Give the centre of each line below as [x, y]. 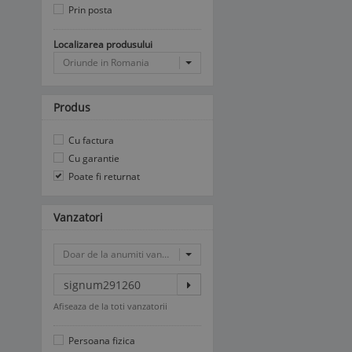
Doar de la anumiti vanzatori [125, 254]
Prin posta [89, 10]
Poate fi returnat [103, 176]
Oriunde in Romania [106, 62]
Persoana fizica [101, 341]
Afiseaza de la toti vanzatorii [110, 306]
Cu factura [90, 140]
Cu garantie [93, 158]
